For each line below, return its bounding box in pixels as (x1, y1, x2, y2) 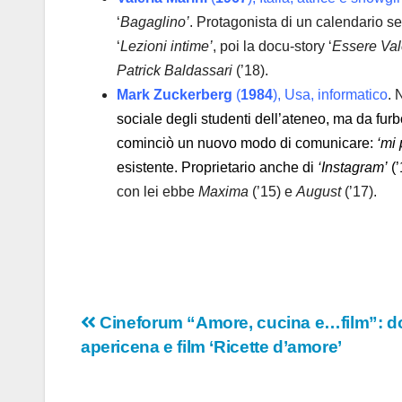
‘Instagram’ (318, 160, 388, 176)
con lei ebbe (117, 184, 198, 200)
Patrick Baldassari (117, 63, 232, 79)
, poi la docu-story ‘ (213, 39, 332, 55)
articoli (80, 348, 172, 384)
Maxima (198, 184, 249, 200)
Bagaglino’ (120, 14, 189, 31)
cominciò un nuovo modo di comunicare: (117, 135, 377, 152)
